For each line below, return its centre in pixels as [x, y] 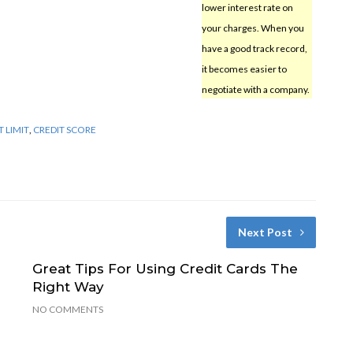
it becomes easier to [244, 69]
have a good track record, [254, 48]
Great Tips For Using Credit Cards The [165, 268]
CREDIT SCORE [65, 129]
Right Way [68, 286]
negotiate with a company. [255, 89]
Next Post [265, 232]
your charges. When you [253, 28]
